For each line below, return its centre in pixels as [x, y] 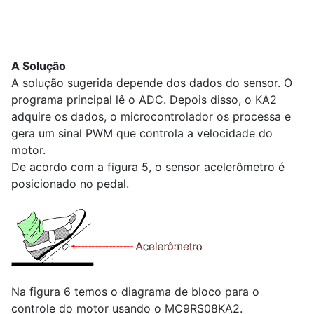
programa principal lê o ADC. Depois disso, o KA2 [144, 99]
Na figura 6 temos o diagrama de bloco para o [135, 291]
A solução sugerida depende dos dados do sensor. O [152, 82]
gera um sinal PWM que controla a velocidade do [142, 133]
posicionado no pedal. [70, 183]
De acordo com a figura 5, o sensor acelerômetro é [148, 166]
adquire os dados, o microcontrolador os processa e [151, 116]
